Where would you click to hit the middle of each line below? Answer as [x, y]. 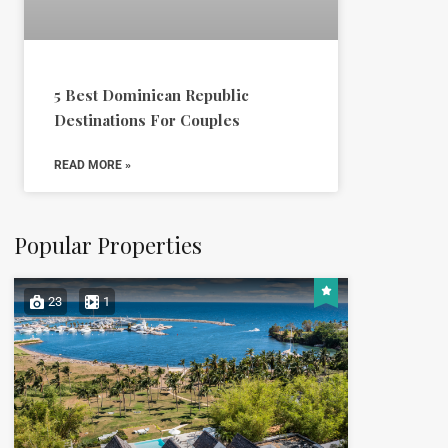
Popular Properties [107, 244]
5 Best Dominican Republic [151, 94]
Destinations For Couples [146, 119]
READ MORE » [92, 164]
